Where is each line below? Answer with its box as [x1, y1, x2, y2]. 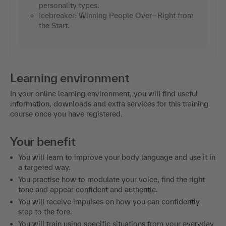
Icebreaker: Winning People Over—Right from [39, 11, 194, 20]
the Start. [39, 21, 70, 30]
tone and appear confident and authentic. [18, 185, 160, 194]
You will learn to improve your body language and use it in [18, 152, 215, 161]
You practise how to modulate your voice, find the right [18, 175, 205, 184]
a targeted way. [18, 162, 73, 172]
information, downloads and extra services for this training [10, 99, 208, 108]
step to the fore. [18, 207, 72, 216]
